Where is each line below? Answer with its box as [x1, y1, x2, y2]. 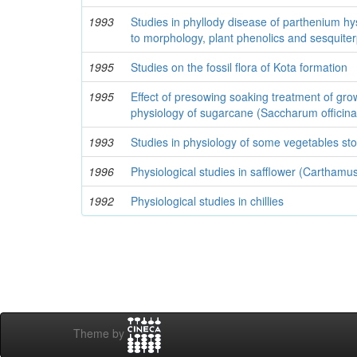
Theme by [73, 325, 127, 342]
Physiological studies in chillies [131, 193, 284, 209]
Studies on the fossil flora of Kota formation [131, 59, 348, 75]
